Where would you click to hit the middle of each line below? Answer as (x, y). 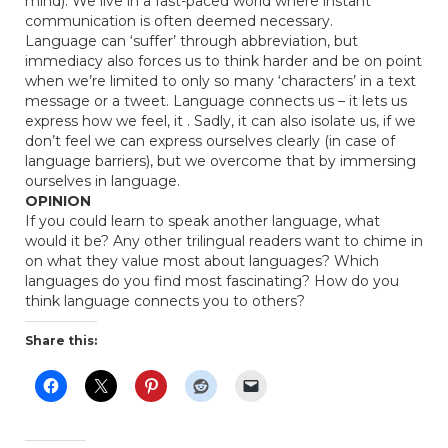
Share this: (61, 340)
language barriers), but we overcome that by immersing (220, 161)
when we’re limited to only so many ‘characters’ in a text (220, 81)
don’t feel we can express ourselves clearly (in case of (210, 141)
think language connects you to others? (165, 301)
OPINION (58, 201)
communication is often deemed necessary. (179, 21)
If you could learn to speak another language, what (202, 221)
